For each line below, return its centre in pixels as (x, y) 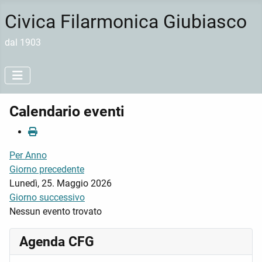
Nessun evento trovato (56, 211)
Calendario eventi (67, 111)
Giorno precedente (47, 169)
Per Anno (28, 155)
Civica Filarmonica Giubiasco (126, 22)
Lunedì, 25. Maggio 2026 (61, 183)
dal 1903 (23, 42)
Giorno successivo (47, 197)
